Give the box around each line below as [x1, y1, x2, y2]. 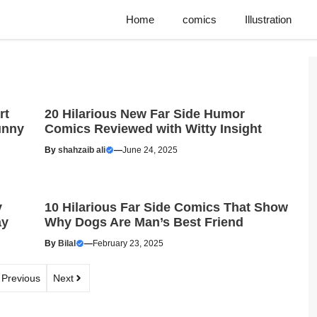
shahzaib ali [57, 145, 105, 155]
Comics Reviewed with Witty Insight [44, 122, 262, 136]
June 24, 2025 [122, 145, 178, 155]
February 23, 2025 [92, 238, 163, 248]
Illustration [245, 13, 292, 25]
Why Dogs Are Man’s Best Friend [44, 215, 243, 229]
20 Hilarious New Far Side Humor [44, 107, 245, 121]
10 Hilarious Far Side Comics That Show [44, 200, 288, 214]
